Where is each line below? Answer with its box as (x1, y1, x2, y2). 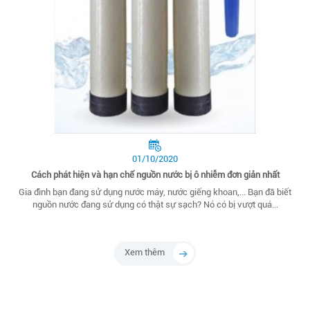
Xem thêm (125, 247, 165, 258)
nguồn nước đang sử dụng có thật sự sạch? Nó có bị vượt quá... (32, 199, 278, 210)
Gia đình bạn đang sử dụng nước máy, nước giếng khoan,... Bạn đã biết (19, 187, 291, 198)
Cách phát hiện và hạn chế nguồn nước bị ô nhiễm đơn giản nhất (30, 170, 280, 181)
